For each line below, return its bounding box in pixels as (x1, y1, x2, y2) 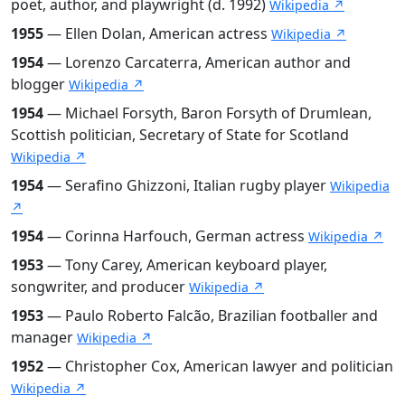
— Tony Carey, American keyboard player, (43, 254, 327, 275)
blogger (11, 73, 69, 94)
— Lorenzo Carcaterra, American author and (43, 52, 351, 72)
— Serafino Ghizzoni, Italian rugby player (43, 174, 330, 195)
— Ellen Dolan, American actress (43, 23, 271, 43)
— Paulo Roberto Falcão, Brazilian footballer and (43, 305, 378, 325)
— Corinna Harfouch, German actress (43, 225, 308, 246)
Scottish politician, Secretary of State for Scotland (11, 124, 349, 145)
